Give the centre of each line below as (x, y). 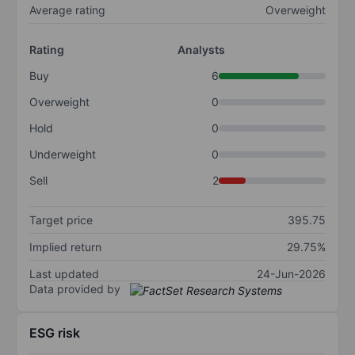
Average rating (67, 10)
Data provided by (75, 289)
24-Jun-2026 (291, 274)
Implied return (65, 247)
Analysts (201, 50)
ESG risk (55, 332)
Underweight (63, 155)
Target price (61, 220)
